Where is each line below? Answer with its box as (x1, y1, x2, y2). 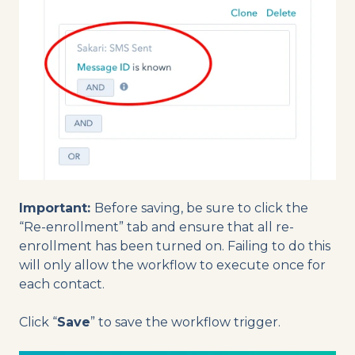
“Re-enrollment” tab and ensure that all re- (19, 219, 294, 235)
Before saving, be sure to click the (94, 200, 308, 216)
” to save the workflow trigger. (90, 314, 281, 330)
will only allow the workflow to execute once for (19, 257, 326, 273)
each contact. (19, 276, 105, 292)
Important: (19, 200, 94, 216)
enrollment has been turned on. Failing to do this (19, 238, 330, 254)
